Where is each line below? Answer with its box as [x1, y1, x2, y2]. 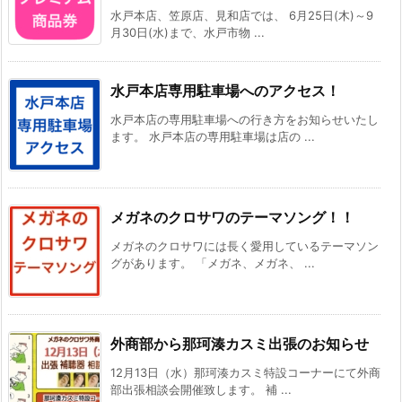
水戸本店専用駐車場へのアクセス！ [110, 82, 340, 100]
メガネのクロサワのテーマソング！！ [110, 208, 354, 227]
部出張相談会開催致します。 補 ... [110, 382, 292, 398]
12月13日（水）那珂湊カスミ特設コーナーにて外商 [110, 365, 380, 380]
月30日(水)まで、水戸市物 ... [110, 25, 265, 40]
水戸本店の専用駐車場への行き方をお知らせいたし [110, 112, 379, 127]
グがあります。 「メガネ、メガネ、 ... [110, 256, 315, 271]
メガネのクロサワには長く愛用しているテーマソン [110, 239, 379, 254]
